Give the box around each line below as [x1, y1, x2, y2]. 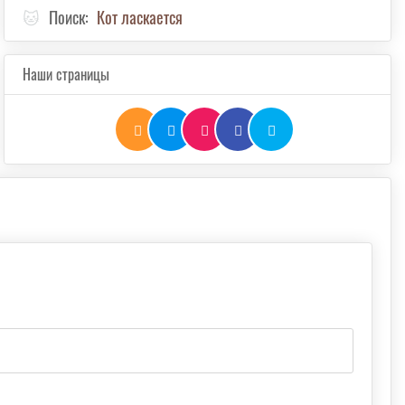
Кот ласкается [97, 5, 184, 29]
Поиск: [49, 5, 93, 29]
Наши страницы [23, 62, 110, 85]
